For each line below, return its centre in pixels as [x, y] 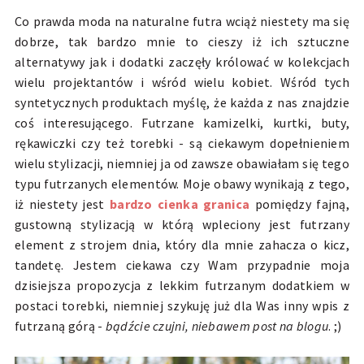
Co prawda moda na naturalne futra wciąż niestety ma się [182, 21]
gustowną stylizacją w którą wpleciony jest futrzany [182, 224]
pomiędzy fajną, [300, 204]
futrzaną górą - [60, 325]
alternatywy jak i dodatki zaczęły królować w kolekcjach [182, 61]
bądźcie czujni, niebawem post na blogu [217, 325]
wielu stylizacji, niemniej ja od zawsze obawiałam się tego [182, 163]
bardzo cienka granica [177, 204]
